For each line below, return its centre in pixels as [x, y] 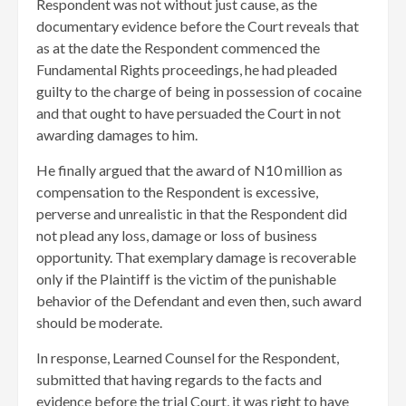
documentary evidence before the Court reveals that [198, 26]
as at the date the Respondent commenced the [178, 48]
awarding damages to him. [117, 135]
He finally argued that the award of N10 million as [189, 170]
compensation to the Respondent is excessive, [177, 192]
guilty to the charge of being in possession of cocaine [199, 91]
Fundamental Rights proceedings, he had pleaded [187, 69]
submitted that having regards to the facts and [179, 379]
